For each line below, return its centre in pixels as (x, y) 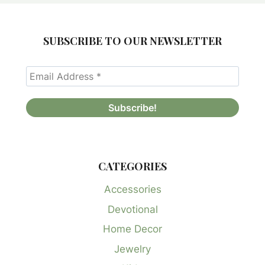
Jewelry (132, 249)
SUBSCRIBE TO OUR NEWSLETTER (132, 41)
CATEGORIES (132, 166)
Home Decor (132, 229)
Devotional (132, 209)
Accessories (132, 190)
